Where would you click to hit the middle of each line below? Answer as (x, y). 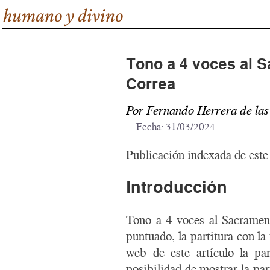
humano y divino (64, 16)
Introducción (177, 187)
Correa (151, 84)
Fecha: (151, 127)
